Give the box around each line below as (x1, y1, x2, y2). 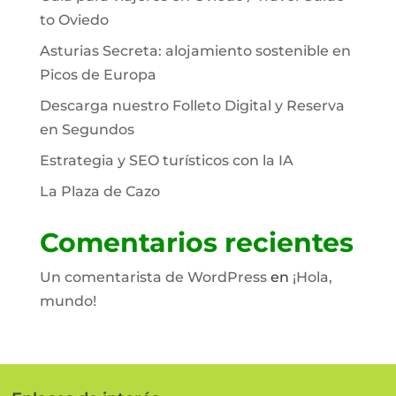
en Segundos (39, 121, 134, 138)
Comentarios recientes (39, 226, 354, 259)
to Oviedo (39, 11, 109, 28)
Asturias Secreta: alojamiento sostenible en (39, 42, 351, 59)
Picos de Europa (39, 66, 156, 83)
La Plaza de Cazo (39, 183, 160, 200)
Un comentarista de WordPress (39, 269, 267, 286)
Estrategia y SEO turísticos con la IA (39, 152, 293, 169)
